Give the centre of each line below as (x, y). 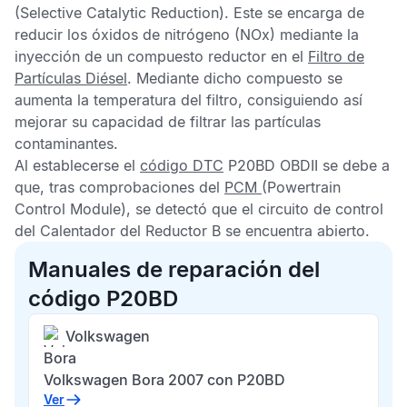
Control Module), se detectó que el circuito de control (199, 209)
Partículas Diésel (71, 78)
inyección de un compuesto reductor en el (161, 56)
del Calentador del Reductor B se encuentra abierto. (192, 231)
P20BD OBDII (271, 165)
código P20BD (103, 298)
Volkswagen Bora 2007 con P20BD (164, 380)
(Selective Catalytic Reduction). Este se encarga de (189, 13)
